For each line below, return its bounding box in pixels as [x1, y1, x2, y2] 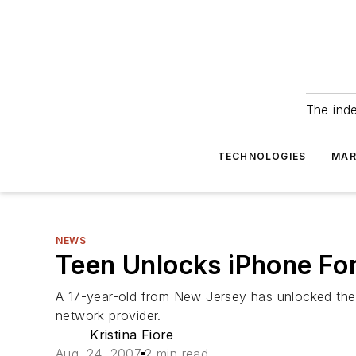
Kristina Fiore [90, 327, 174, 342]
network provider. [56, 308, 161, 323]
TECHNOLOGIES [217, 150, 307, 162]
